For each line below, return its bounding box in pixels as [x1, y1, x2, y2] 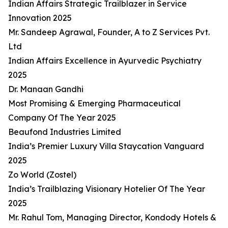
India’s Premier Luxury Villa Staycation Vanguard [8, 141, 204, 152]
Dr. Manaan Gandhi [8, 84, 83, 95]
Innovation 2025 [8, 13, 72, 23]
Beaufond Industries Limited [8, 127, 121, 137]
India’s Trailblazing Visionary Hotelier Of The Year [8, 184, 205, 194]
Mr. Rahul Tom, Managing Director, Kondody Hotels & [8, 212, 216, 223]
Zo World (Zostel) [8, 169, 76, 180]
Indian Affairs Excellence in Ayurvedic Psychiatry [8, 55, 202, 66]
